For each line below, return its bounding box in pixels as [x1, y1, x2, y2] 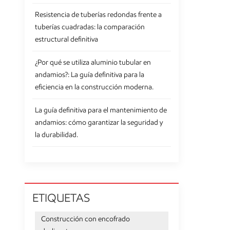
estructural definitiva [35, 34, 98, 44]
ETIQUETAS [32, 190, 90, 205]
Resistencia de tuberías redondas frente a [35, 10, 162, 19]
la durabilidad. [35, 130, 78, 139]
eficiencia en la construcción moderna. [35, 82, 154, 91]
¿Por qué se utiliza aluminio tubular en [35, 57, 151, 67]
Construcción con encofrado [41, 214, 130, 223]
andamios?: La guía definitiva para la [35, 70, 144, 79]
